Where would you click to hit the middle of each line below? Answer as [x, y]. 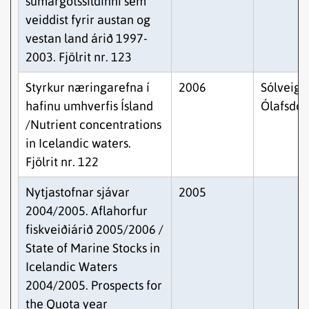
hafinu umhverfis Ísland [89, 106]
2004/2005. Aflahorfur [87, 211]
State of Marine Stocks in [93, 248]
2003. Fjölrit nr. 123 [79, 57]
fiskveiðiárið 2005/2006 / [94, 229]
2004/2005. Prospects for [94, 285]
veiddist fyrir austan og [88, 20]
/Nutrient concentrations [93, 124]
